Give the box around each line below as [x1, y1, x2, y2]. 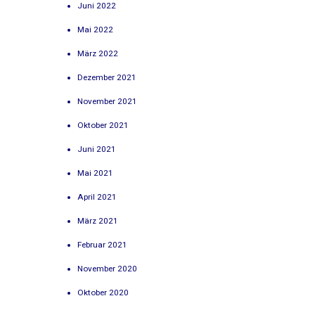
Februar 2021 [77, 239, 128, 250]
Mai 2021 [77, 167, 114, 178]
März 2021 [77, 215, 119, 226]
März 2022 [77, 48, 119, 58]
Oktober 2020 [77, 287, 129, 297]
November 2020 [77, 263, 138, 274]
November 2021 [77, 96, 138, 106]
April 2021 [77, 191, 117, 202]
